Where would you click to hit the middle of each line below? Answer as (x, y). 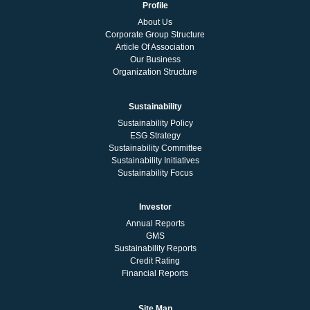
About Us (155, 22)
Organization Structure (155, 72)
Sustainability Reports (155, 249)
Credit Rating (155, 261)
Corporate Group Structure (155, 35)
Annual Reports (155, 224)
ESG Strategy (155, 135)
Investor (155, 207)
